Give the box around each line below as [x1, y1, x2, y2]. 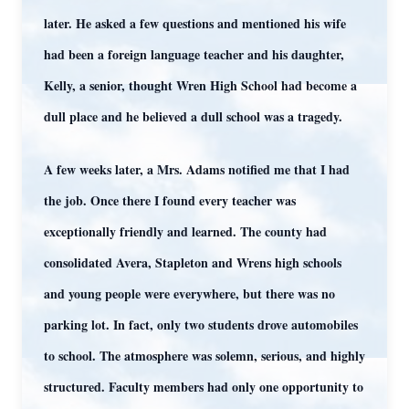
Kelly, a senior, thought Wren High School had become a [44, 76, 357, 95]
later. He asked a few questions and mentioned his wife [44, 14, 346, 33]
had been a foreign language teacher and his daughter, [44, 45, 344, 64]
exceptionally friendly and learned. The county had [44, 222, 327, 241]
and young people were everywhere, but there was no [44, 284, 335, 303]
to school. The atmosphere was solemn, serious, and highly [44, 346, 365, 365]
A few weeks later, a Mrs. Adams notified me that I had [44, 160, 350, 179]
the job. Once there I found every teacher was [44, 191, 296, 210]
